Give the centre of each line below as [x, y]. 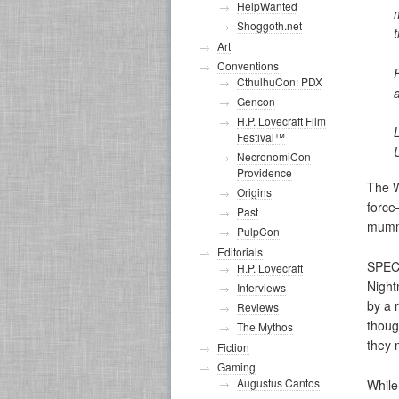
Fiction [233, 347]
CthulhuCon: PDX [280, 81]
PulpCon [258, 231]
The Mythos [265, 326]
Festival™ [261, 137]
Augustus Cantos [278, 383]
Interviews [261, 287]
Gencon [256, 101]
